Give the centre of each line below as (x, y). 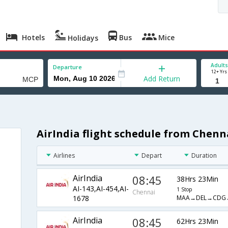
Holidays (82, 38)
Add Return (162, 79)
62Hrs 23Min (197, 221)
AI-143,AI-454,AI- (101, 189)
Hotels (33, 37)
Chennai (144, 192)
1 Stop (184, 189)
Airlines (64, 156)
